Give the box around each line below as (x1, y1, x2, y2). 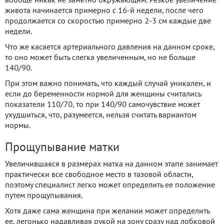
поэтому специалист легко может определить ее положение (5, 181, 215, 189)
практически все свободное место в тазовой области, (5, 171, 193, 178)
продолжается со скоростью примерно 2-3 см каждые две (5, 17, 211, 25)
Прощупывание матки (5, 142, 119, 153)
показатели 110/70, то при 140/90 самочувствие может (5, 101, 200, 108)
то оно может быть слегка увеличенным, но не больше (5, 54, 195, 61)
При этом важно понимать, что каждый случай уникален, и (5, 80, 211, 87)
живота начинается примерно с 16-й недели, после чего (5, 7, 203, 14)
